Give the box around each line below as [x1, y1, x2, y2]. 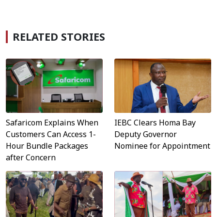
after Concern [6, 152, 56, 163]
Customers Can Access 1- [6, 129, 96, 140]
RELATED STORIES [13, 29, 105, 44]
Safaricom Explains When [6, 117, 98, 128]
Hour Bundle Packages [6, 140, 88, 152]
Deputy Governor [114, 129, 177, 140]
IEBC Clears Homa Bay [114, 117, 196, 128]
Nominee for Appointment [114, 140, 210, 152]
